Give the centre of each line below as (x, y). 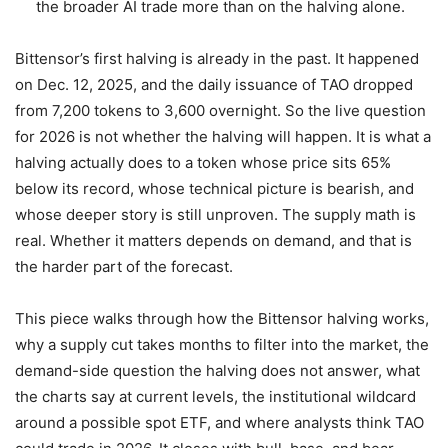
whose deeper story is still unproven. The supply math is (215, 215)
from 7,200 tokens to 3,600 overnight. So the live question (220, 111)
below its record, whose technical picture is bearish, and (214, 189)
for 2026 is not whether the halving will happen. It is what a (223, 137)
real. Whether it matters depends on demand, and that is (213, 241)
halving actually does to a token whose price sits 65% (203, 163)
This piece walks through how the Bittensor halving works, (222, 319)
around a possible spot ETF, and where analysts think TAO (219, 423)
